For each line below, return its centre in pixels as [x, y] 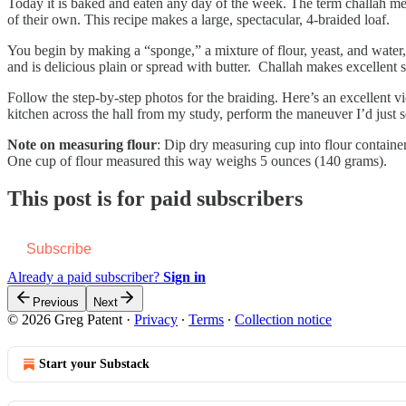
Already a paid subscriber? [85, 277]
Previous [56, 303]
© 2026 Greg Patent [65, 320]
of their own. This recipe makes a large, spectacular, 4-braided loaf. [200, 19]
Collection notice [283, 320]
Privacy [156, 320]
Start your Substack [94, 364]
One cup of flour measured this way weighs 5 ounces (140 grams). [197, 160]
